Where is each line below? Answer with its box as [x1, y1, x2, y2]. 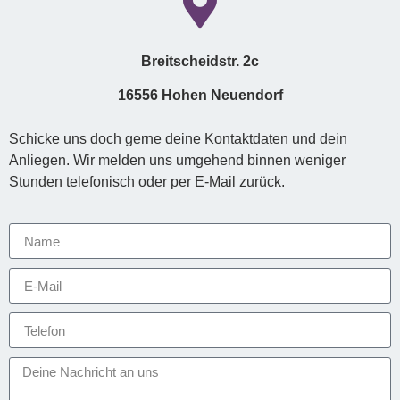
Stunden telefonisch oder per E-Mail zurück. [9, 173, 285, 189]
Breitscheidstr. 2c [141, 53, 259, 69]
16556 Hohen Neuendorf [117, 87, 283, 104]
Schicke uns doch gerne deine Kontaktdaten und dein [9, 130, 347, 146]
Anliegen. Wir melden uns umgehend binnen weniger [9, 152, 346, 168]
